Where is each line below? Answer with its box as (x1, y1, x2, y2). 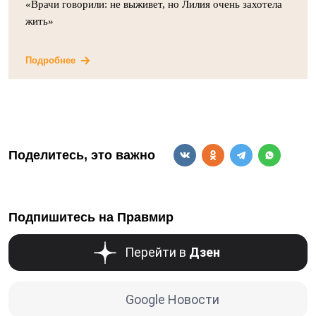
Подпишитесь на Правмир (8, 210, 174, 224)
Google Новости (125, 292, 219, 307)
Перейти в (124, 245, 189, 260)
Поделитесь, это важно (8, 147, 155, 162)
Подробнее (25, 55, 75, 66)
